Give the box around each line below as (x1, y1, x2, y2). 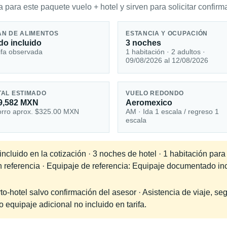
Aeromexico (126, 98, 173, 107)
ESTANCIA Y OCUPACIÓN (126, 30, 208, 36)
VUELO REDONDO (126, 90, 184, 97)
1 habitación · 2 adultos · (126, 47, 206, 56)
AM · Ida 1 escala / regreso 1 (126, 107, 219, 116)
